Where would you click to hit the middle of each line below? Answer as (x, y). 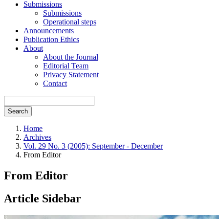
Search (18, 111)
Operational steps (70, 22)
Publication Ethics (51, 39)
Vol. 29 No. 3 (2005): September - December (93, 146)
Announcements (49, 31)
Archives (37, 137)
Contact (55, 83)
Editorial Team (66, 66)
